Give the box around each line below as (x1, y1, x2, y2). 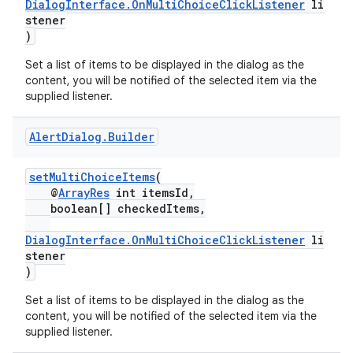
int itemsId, (110, 185, 195, 200)
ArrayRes (58, 185, 110, 200)
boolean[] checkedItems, (25, 201, 206, 216)
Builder (108, 129, 154, 144)
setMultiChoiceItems (29, 169, 155, 184)
